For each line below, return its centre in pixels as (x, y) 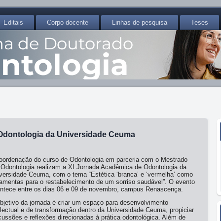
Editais (13, 22)
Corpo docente (68, 22)
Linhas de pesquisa (140, 22)
